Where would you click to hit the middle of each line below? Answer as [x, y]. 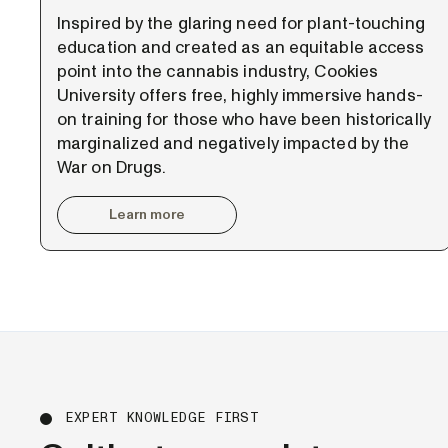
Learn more [147, 214]
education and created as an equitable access [241, 47]
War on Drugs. [112, 167]
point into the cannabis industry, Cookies [218, 71]
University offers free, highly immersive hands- [240, 95]
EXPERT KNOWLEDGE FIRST [162, 418]
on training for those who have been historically [244, 119]
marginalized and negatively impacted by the [233, 143]
